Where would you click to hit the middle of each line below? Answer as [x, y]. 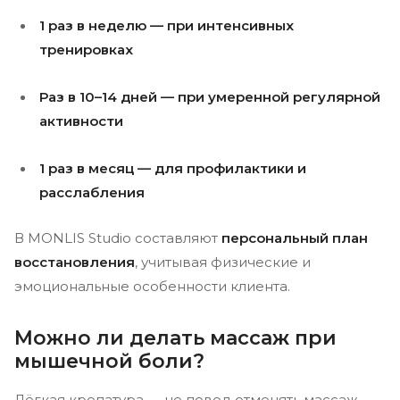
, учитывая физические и [223, 262]
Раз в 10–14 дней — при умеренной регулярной [210, 97]
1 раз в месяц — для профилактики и [173, 168]
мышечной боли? [109, 361]
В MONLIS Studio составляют [118, 238]
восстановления [75, 262]
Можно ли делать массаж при [175, 338]
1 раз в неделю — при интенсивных [167, 25]
